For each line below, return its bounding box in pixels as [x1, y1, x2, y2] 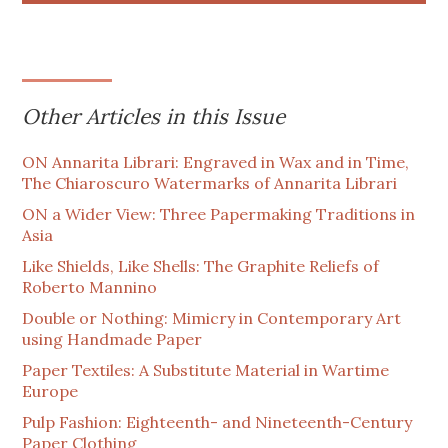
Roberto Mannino [22, 277, 158, 298]
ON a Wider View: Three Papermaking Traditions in [22, 204, 416, 225]
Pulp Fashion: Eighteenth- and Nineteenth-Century [22, 412, 413, 433]
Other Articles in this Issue [22, 103, 286, 131]
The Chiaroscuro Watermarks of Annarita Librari [22, 173, 398, 194]
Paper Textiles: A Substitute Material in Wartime [22, 360, 390, 381]
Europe [22, 381, 79, 402]
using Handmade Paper [22, 329, 203, 350]
